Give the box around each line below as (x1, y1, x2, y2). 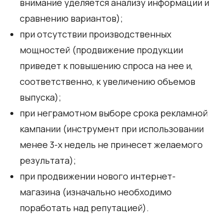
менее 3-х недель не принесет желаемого (20, 138, 203, 150)
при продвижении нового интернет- (20, 170, 176, 182)
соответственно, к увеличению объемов (20, 75, 195, 87)
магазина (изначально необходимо (20, 185, 172, 198)
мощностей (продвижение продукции (20, 43, 183, 56)
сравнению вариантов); (20, 12, 123, 24)
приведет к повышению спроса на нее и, (20, 59, 193, 72)
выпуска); (20, 91, 61, 103)
